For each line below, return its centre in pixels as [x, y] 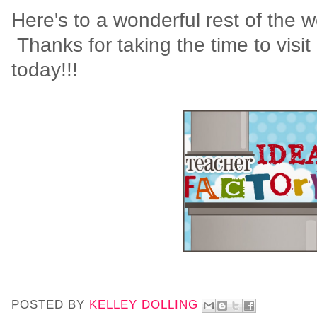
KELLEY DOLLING [144, 305]
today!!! [45, 69]
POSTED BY [50, 305]
